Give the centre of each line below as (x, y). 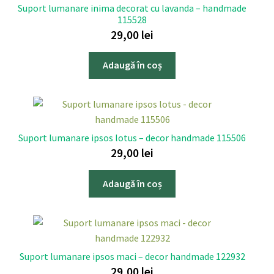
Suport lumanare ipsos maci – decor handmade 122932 (132, 256)
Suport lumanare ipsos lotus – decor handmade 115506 (132, 138)
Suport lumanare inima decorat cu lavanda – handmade (132, 8)
